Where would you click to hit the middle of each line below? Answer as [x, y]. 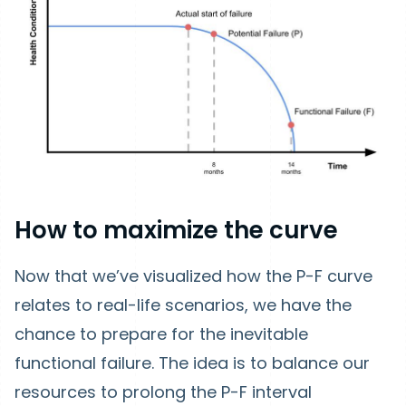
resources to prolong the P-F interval [163, 391]
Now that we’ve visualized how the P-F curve [193, 275]
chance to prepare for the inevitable [161, 333]
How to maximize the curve [176, 230]
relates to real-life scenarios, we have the [183, 304]
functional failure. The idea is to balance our [192, 362]
